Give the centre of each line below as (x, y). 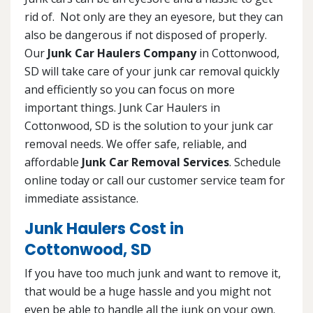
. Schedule (255, 162)
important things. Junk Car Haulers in (122, 108)
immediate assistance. (81, 199)
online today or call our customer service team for (155, 181)
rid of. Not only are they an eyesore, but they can (154, 17)
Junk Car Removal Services (155, 162)
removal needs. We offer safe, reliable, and (136, 144)
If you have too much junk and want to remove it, (153, 274)
